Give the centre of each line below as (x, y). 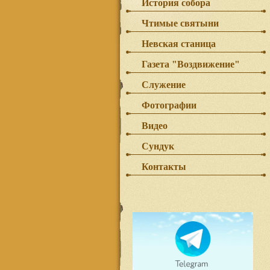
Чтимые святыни (180, 23)
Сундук (158, 146)
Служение (164, 85)
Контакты (164, 167)
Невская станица (179, 44)
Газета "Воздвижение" (191, 64)
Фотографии (169, 105)
